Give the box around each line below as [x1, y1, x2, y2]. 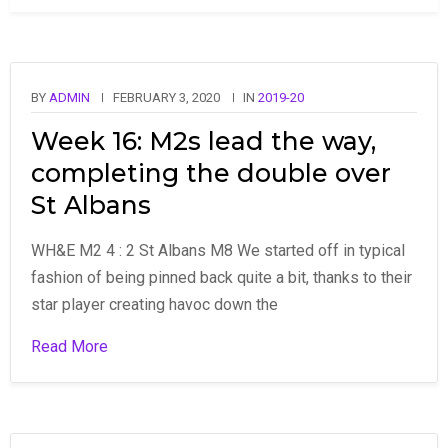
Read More [31, 336, 108, 356]
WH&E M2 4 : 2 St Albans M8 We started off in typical [31, 240, 405, 260]
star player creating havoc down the [31, 294, 278, 314]
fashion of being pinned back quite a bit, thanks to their [31, 267, 412, 287]
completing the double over [31, 157, 391, 188]
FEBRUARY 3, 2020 [113, 89, 220, 105]
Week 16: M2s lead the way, [31, 125, 376, 156]
